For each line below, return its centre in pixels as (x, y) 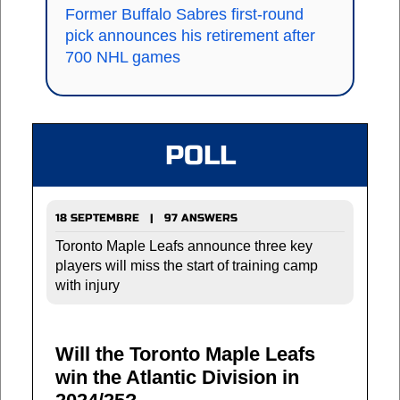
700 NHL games (123, 57)
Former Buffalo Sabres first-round (184, 14)
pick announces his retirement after (190, 35)
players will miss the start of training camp (187, 265)
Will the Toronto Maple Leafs (185, 354)
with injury (87, 285)
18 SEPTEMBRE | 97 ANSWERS (146, 217)
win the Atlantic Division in (177, 377)
